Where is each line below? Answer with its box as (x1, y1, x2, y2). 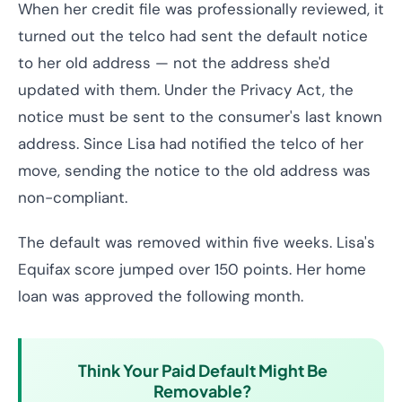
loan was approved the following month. (18, 286, 303, 306)
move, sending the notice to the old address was (18, 161, 371, 180)
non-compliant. (18, 188, 127, 207)
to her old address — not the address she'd (18, 53, 330, 73)
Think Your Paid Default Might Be (78, 360, 328, 380)
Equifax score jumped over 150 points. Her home (18, 259, 366, 279)
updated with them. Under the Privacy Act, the (18, 80, 354, 100)
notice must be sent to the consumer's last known (18, 107, 382, 127)
